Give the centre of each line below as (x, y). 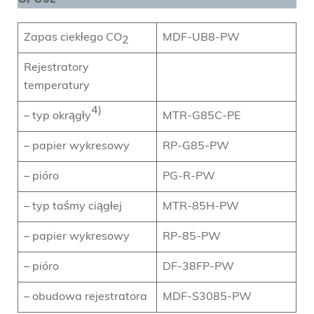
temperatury (57, 86)
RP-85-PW (192, 237)
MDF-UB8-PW (201, 37)
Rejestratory (56, 68)
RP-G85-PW (196, 146)
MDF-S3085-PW (207, 297)
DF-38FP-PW (198, 267)
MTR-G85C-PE (202, 116)
